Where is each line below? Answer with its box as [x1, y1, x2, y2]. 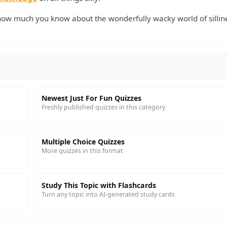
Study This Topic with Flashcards [42, 180, 156, 190]
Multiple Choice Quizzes [42, 137, 125, 146]
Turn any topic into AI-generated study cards [42, 190, 175, 199]
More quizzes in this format [42, 146, 123, 155]
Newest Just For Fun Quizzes [42, 93, 141, 103]
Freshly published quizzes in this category [42, 103, 165, 111]
